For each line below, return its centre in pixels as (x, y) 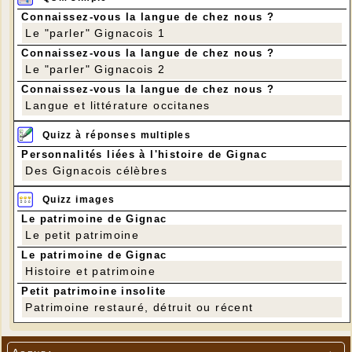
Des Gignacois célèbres (97, 170)
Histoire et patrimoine (91, 271)
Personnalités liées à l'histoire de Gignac (145, 154)
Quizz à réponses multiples (117, 135)
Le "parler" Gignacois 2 (95, 70)
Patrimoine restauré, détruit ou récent (139, 308)
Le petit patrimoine (82, 235)
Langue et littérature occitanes (118, 106)
